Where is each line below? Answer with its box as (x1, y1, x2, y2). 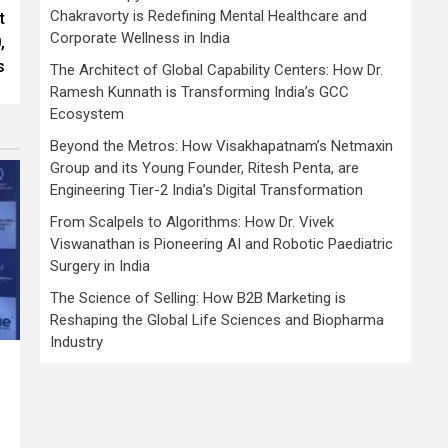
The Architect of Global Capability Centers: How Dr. (50, 61, 383, 79)
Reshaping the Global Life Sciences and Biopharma (50, 311, 384, 329)
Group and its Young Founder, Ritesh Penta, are (50, 159, 359, 177)
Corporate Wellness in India (50, 29, 230, 47)
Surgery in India (50, 257, 150, 275)
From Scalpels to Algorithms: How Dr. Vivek (50, 213, 334, 231)
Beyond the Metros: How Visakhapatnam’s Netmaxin (50, 137, 393, 155)
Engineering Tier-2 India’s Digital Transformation (50, 181, 363, 199)
